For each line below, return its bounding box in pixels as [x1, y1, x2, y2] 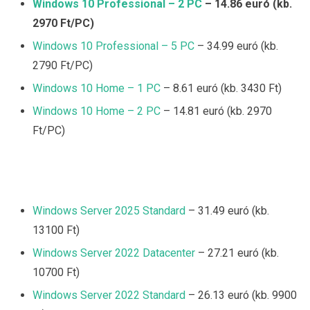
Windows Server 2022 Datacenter [33, 246, 195, 260]
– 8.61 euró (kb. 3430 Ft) [161, 82, 282, 95]
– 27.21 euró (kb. [195, 246, 279, 260]
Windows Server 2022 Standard [33, 289, 185, 302]
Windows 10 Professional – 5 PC [33, 39, 194, 53]
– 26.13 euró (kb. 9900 [185, 289, 297, 302]
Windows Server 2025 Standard [33, 204, 185, 218]
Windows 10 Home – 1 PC [33, 82, 161, 95]
